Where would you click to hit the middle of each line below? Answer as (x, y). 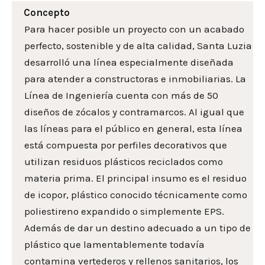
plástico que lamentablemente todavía (114, 245)
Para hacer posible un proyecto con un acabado (134, 29)
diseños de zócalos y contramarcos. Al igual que (134, 112)
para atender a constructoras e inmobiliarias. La (135, 79)
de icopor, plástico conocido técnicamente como (136, 195)
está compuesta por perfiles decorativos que (126, 145)
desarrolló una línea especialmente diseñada (129, 62)
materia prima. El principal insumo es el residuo (135, 178)
